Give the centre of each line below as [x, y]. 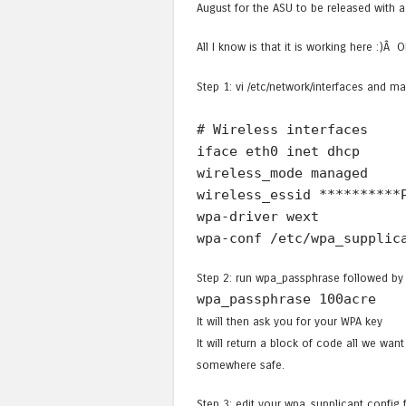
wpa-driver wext [258, 216]
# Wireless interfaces [282, 129]
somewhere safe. [241, 364]
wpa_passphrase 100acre [286, 299]
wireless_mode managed [282, 173]
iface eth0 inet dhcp [278, 151]
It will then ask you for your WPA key [290, 321]
